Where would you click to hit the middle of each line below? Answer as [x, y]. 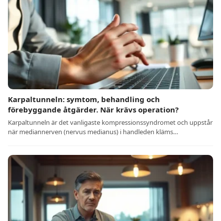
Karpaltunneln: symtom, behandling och [84, 99]
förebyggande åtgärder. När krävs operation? [93, 110]
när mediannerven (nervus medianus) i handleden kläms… [93, 132]
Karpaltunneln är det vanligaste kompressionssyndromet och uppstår [110, 123]
